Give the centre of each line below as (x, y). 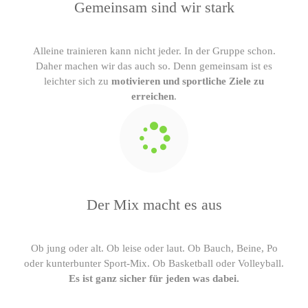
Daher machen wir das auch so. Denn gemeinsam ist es (154, 66)
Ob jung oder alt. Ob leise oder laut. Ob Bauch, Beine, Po (154, 248)
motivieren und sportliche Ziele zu (188, 81)
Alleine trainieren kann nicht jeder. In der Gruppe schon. (154, 51)
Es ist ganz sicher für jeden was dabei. (154, 278)
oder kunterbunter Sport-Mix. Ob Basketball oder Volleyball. (154, 263)
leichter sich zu (78, 81)
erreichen (153, 96)
